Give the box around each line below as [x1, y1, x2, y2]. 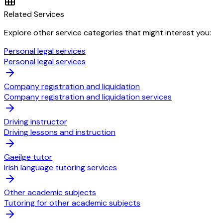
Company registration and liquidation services [4, 91, 172, 102]
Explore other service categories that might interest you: [4, 27, 211, 38]
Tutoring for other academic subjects [4, 197, 140, 208]
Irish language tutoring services [4, 162, 117, 173]
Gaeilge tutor [4, 151, 52, 162]
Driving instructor [4, 116, 67, 127]
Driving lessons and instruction [4, 126, 115, 137]
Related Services [4, 8, 64, 19]
